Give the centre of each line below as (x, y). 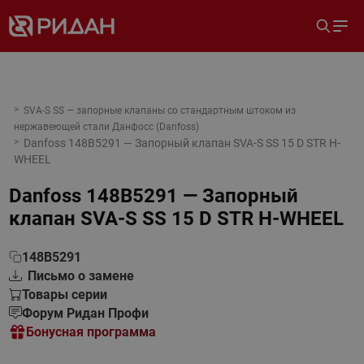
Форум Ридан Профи (85, 313)
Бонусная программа (91, 332)
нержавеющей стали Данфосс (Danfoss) (106, 127)
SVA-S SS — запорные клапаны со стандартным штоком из (159, 110)
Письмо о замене (80, 276)
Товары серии (64, 295)
